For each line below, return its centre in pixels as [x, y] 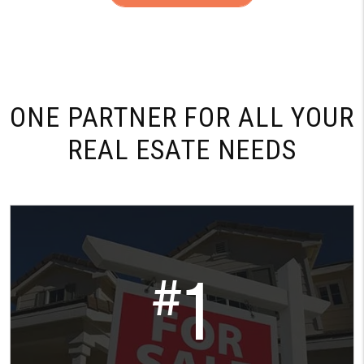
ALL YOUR [292, 117]
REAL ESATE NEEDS [182, 149]
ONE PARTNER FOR [121, 117]
